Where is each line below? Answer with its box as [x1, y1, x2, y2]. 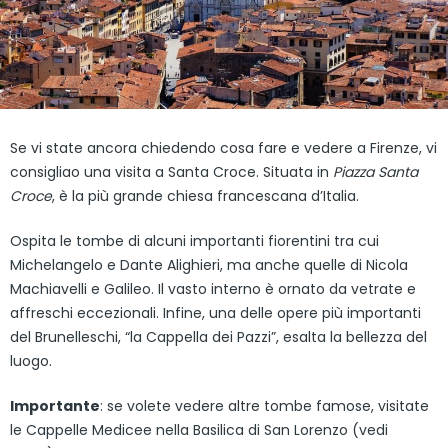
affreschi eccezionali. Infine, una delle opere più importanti [10, 303, 421, 324]
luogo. [10, 351, 52, 372]
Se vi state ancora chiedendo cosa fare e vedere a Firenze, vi [10, 138, 437, 159]
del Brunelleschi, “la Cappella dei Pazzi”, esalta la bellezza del [10, 327, 427, 348]
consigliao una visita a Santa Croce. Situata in [10, 162, 333, 183]
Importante [10, 396, 100, 417]
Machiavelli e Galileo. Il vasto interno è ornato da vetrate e [10, 279, 416, 300]
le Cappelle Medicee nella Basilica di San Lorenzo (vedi [10, 420, 388, 441]
